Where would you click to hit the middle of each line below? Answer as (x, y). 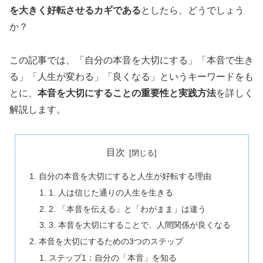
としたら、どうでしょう (193, 10)
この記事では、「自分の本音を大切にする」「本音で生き (131, 60)
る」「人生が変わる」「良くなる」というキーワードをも (131, 76)
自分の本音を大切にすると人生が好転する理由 (125, 176)
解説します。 (38, 109)
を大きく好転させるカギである (75, 10)
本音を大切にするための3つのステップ (111, 242)
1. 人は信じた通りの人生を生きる (111, 192)
